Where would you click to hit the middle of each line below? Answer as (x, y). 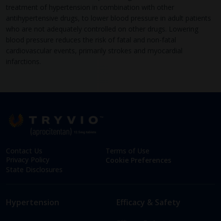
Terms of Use (128, 150)
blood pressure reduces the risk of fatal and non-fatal (91, 40)
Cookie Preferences (138, 160)
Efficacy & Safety (148, 202)
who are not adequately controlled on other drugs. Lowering (102, 29)
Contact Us (24, 150)
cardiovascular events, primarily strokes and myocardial (94, 51)
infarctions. (23, 62)
